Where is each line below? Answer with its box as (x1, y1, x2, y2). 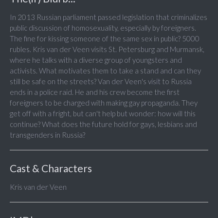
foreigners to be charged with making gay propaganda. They (10, 98, 198, 108)
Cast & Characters (10, 162, 92, 175)
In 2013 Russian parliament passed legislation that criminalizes (10, 13, 207, 22)
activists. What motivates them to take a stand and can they (10, 66, 201, 75)
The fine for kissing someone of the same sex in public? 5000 (10, 34, 200, 43)
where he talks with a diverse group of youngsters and (10, 55, 182, 65)
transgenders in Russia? (10, 130, 85, 140)
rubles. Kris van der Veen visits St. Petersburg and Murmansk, (10, 45, 204, 54)
